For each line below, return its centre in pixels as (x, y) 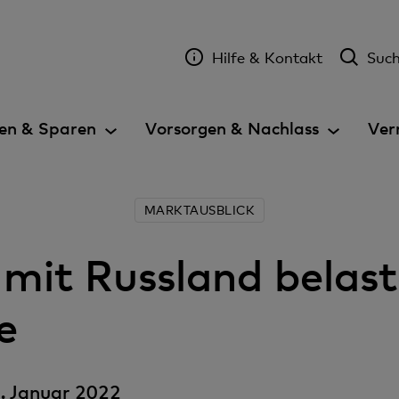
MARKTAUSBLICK (199, 210)
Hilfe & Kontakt (267, 57)
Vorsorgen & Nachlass (232, 128)
